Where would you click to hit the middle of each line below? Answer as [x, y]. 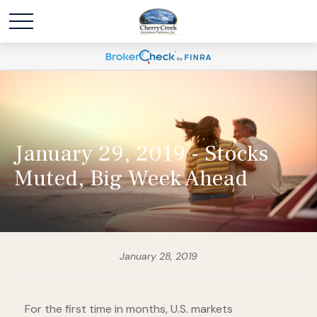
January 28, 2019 [158, 256]
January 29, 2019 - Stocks [141, 154]
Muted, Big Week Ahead [131, 178]
